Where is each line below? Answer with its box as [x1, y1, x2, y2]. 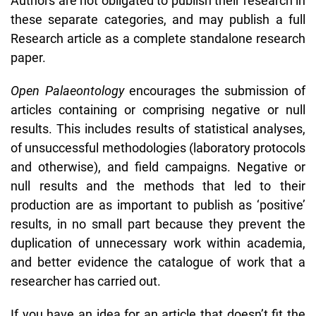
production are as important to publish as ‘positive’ [11, 197, 305, 212]
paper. [11, 49, 46, 65]
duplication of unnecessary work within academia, [11, 235, 305, 250]
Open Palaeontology [11, 83, 130, 98]
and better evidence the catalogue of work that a [11, 254, 305, 269]
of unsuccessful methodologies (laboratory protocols [11, 140, 305, 155]
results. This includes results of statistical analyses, [11, 121, 305, 136]
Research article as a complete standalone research [11, 30, 305, 46]
